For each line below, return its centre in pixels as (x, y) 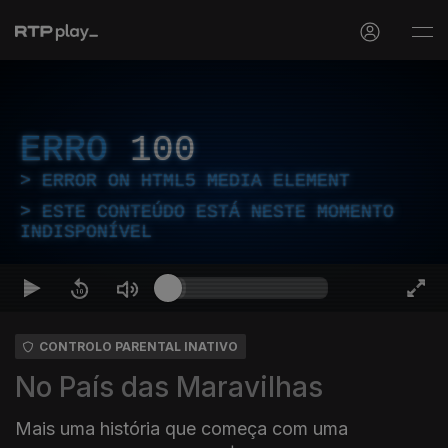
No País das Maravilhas (169, 387)
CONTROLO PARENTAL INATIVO (138, 346)
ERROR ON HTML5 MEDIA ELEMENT (196, 181)
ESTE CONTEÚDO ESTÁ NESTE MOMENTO (218, 212)
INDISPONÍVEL (86, 232)
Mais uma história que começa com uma (181, 428)
